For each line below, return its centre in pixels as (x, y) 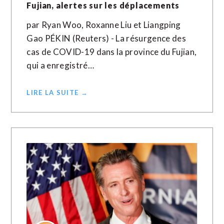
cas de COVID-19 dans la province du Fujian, (112, 52)
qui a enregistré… (60, 65)
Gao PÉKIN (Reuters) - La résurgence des (106, 38)
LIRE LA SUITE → (57, 92)
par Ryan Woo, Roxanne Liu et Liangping (104, 25)
